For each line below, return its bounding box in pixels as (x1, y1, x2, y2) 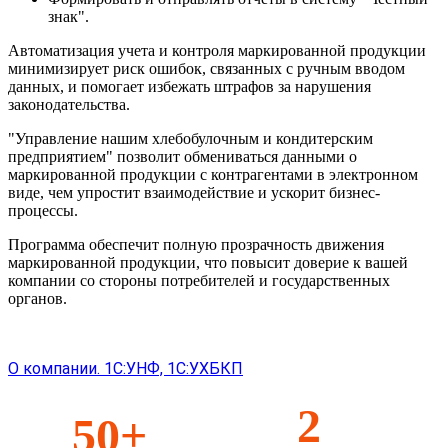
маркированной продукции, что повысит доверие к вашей (8, 253, 408, 271)
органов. (8, 289, 67, 307)
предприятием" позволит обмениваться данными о (8, 147, 357, 165)
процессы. (8, 201, 78, 219)
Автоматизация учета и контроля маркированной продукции (8, 41, 426, 59)
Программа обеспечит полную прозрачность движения (8, 235, 384, 253)
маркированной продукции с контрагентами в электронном (8, 165, 418, 183)
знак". (48, 7, 89, 25)
